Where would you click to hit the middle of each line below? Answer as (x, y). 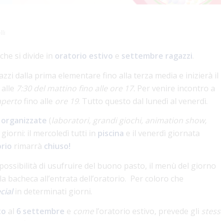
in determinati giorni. (54, 191)
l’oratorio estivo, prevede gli (147, 211)
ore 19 (67, 101)
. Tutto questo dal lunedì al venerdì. (143, 101)
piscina (111, 133)
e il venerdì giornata (162, 133)
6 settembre (40, 211)
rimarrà (28, 146)
